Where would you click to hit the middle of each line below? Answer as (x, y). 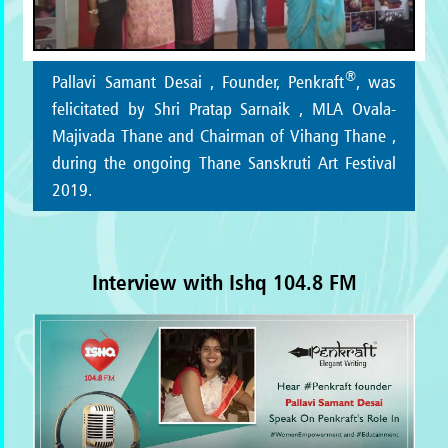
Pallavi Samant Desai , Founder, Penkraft (198, 81)
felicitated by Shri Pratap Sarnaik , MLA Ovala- (224, 108)
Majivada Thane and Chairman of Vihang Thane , (224, 135)
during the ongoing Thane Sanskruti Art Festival (224, 162)
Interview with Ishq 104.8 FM (224, 281)
